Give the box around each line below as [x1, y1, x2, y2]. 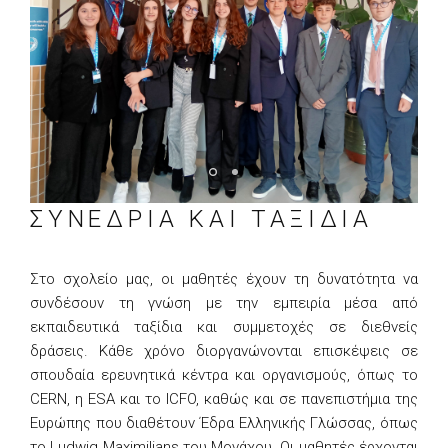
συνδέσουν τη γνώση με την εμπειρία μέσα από [30, 294, 418, 313]
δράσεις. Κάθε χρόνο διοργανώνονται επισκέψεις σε [30, 342, 418, 361]
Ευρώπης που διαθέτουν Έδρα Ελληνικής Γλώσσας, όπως [30, 414, 418, 433]
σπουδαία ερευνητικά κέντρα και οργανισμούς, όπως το [30, 366, 418, 385]
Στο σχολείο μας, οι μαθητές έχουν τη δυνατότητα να [30, 270, 418, 289]
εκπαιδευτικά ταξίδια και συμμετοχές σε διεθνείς [30, 318, 418, 337]
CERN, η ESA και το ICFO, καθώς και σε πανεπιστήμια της [30, 390, 418, 409]
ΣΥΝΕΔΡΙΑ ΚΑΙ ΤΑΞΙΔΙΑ [30, 205, 373, 233]
